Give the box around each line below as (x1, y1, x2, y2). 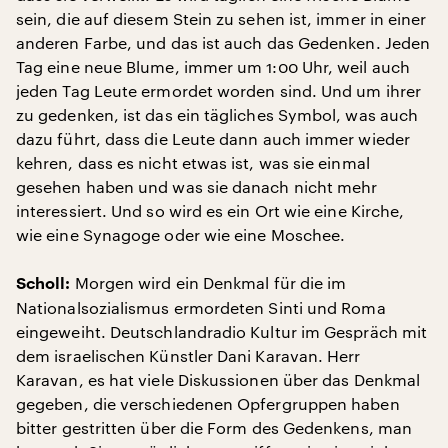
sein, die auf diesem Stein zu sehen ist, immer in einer (16, 9, 427, 28)
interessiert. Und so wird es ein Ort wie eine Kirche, (16, 201, 405, 220)
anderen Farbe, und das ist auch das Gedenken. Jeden (16, 33, 431, 52)
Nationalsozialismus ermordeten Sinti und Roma (16, 298, 386, 317)
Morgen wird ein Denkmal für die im (70, 273, 347, 292)
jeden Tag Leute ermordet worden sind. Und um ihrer (16, 81, 421, 100)
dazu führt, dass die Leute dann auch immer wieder (16, 129, 410, 148)
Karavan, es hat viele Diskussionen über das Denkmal (16, 370, 421, 389)
